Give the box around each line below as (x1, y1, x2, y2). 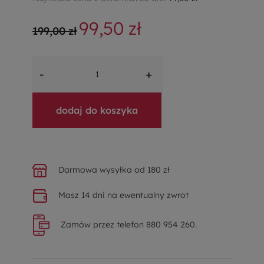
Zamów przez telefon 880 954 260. (58, 219, 197, 230)
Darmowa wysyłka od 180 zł (56, 164, 170, 175)
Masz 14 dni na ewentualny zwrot (56, 189, 189, 200)
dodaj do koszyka (56, 104, 138, 116)
